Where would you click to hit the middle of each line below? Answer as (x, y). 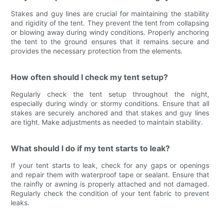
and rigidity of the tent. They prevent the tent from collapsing (110, 23)
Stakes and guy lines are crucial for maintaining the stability (110, 13)
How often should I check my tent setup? (90, 77)
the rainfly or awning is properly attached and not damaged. (110, 184)
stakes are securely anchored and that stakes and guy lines (110, 112)
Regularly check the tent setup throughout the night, (110, 94)
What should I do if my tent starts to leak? (91, 148)
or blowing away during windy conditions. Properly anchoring (110, 32)
